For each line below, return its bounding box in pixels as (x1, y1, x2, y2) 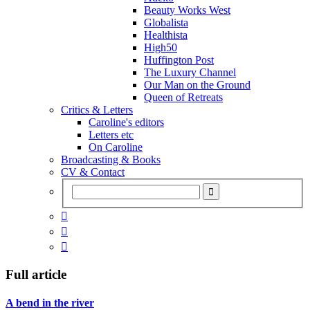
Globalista (144, 16, 188, 28)
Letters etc (89, 128, 134, 140)
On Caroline (89, 140, 143, 153)
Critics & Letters (61, 103, 133, 116)
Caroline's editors (89, 116, 164, 128)
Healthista (144, 28, 188, 41)
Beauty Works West (144, 3, 230, 16)
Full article (6, 266, 66, 282)
